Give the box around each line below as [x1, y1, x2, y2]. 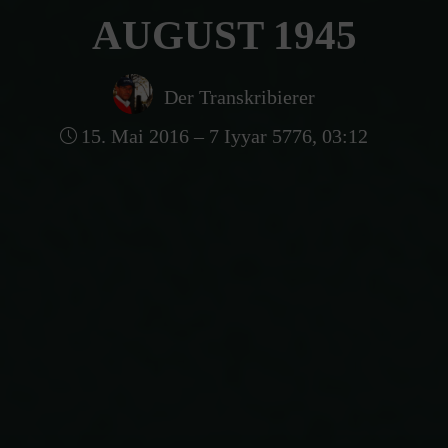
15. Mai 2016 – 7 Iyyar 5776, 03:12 [81, 124, 369, 147]
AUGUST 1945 [91, 11, 357, 58]
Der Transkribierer [163, 85, 315, 108]
